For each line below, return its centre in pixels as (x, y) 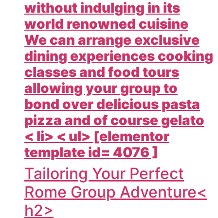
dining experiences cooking (119, 56)
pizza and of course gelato (114, 120)
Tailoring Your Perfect (104, 173)
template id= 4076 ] (91, 152)
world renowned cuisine (106, 24)
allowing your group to (101, 88)
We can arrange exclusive (112, 40)
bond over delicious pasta (112, 104)
